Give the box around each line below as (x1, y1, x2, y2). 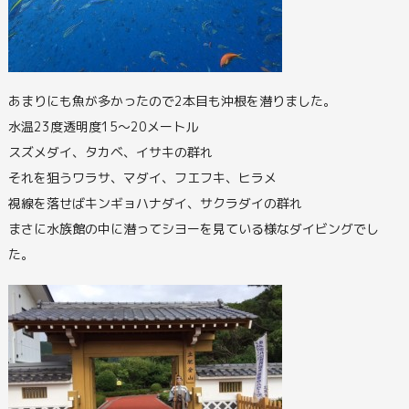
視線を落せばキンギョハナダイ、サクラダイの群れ (7, 194, 302, 213)
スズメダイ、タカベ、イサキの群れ (7, 143, 213, 162)
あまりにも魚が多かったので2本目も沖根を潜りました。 (7, 92, 336, 110)
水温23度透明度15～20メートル (7, 118, 198, 136)
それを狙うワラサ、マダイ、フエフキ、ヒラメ (7, 169, 277, 187)
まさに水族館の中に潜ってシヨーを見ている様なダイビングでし (7, 220, 379, 238)
